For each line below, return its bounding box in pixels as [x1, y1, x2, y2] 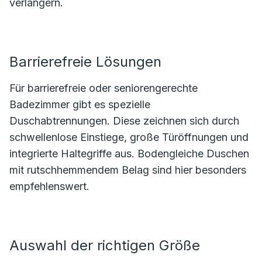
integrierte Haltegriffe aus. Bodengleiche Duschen [9, 147, 249, 160]
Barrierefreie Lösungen [9, 53, 161, 70]
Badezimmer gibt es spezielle [9, 98, 150, 111]
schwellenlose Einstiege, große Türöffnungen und [9, 131, 249, 143]
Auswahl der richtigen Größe [9, 237, 200, 254]
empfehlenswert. [9, 180, 89, 192]
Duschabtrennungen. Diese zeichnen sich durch [9, 115, 239, 127]
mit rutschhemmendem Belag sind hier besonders [9, 164, 246, 176]
